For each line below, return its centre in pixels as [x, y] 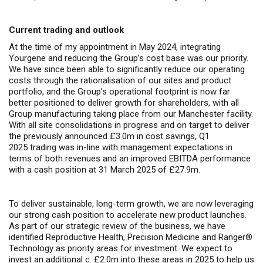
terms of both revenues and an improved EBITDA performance [130, 159]
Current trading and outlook [66, 30]
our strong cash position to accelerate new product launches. [128, 215]
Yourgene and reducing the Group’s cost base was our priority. [129, 58]
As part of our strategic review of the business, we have [117, 226]
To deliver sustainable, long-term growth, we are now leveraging [131, 204]
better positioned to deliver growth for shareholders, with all [124, 103]
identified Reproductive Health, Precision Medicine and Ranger [127, 237]
